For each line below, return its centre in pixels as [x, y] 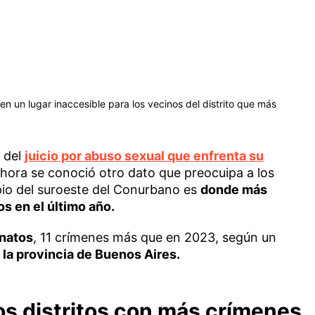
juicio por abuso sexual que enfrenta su [144, 155]
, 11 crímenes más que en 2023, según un [154, 237]
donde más [233, 189]
